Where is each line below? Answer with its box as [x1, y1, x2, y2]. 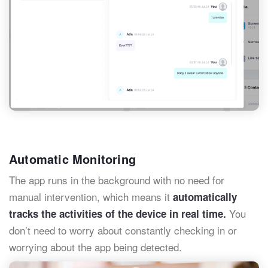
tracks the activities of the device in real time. [9, 206, 226, 221]
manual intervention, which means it [9, 189, 173, 205]
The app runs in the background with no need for [9, 172, 224, 188]
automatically [173, 190, 237, 205]
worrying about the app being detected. [9, 239, 182, 255]
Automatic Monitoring [9, 150, 136, 168]
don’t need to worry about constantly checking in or [9, 223, 237, 238]
